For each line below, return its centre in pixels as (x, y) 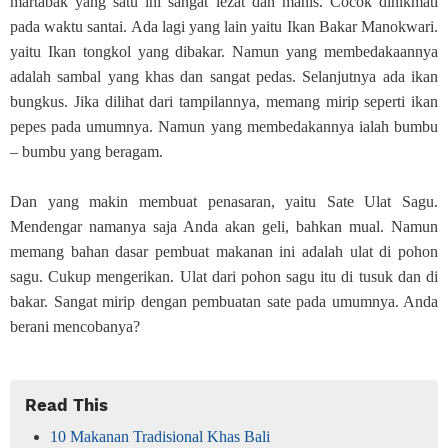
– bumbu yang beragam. (86, 151)
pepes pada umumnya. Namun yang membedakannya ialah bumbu (224, 126)
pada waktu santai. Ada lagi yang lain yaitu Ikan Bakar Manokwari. (224, 26)
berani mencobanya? (75, 326)
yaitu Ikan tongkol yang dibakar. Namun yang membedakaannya (224, 51)
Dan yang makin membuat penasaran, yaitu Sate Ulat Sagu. (224, 201)
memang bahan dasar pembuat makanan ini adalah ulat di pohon (224, 251)
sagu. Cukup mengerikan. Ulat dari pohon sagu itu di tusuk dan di (224, 276)
